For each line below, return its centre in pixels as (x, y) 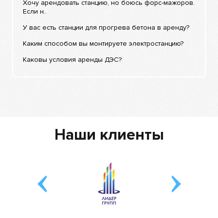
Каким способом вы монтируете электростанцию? (103, 44)
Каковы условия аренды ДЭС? (72, 60)
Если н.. (35, 11)
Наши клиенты (109, 135)
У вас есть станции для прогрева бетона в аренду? (106, 27)
